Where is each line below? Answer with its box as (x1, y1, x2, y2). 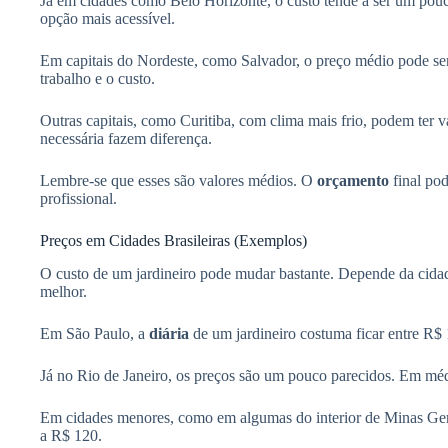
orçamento (317, 172, 389, 190)
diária (149, 324, 189, 342)
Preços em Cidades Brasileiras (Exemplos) (40, 232, 307, 250)
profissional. (40, 190, 117, 208)
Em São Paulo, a (40, 324, 149, 342)
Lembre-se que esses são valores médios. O (40, 172, 317, 190)
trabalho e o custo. (40, 70, 155, 88)
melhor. (40, 282, 87, 300)
